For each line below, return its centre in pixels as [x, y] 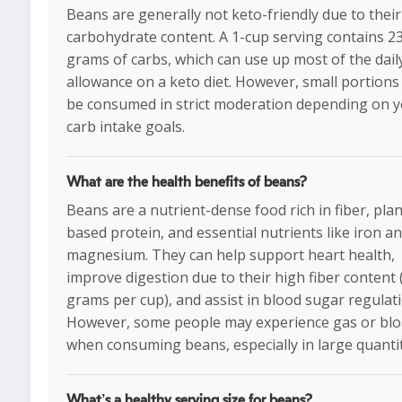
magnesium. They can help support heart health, [231, 254]
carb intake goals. [126, 126]
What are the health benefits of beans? [187, 182]
